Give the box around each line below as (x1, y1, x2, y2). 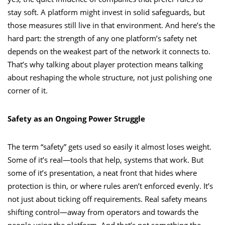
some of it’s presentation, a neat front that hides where (8, 167, 197, 178)
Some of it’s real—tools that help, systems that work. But (8, 154, 203, 165)
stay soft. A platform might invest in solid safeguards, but (8, 7, 205, 17)
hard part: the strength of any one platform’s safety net (8, 33, 197, 43)
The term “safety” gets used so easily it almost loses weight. (8, 141, 211, 152)
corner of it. (8, 85, 48, 95)
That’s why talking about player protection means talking (8, 59, 203, 69)
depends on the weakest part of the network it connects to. (8, 46, 210, 56)
